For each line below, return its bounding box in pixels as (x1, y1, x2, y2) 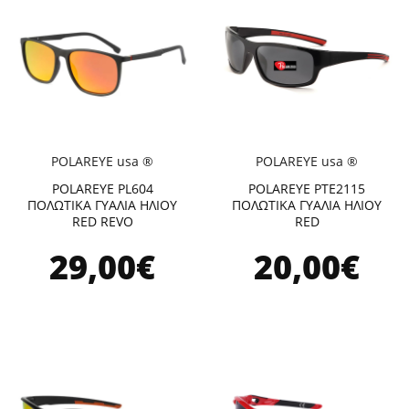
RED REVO (71, 213, 133, 230)
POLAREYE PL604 (51, 180, 153, 197)
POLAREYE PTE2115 (248, 180, 365, 197)
